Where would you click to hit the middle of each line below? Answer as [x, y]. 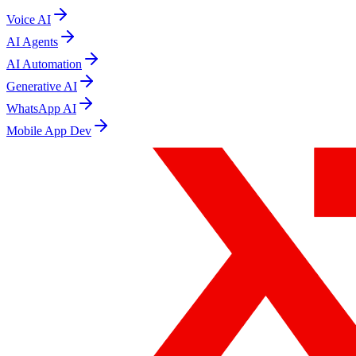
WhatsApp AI [41, 109]
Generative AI [42, 87]
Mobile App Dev [49, 131]
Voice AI [29, 20]
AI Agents [32, 42]
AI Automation [44, 64]
